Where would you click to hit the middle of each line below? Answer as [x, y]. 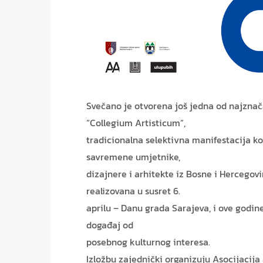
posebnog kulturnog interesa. [148, 242]
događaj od [110, 225]
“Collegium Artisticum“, [136, 123]
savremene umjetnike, [133, 157]
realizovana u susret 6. [133, 191]
